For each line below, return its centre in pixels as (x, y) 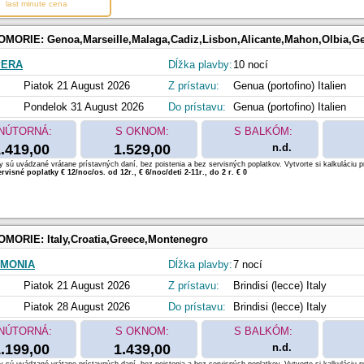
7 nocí (248, 265)
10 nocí (251, 65)
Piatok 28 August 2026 (77, 307)
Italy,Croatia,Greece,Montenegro (128, 240)
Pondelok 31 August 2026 (84, 107)
